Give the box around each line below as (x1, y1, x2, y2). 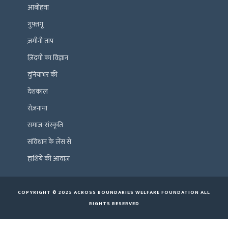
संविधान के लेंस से (27, 136, 71, 148)
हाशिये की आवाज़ (27, 153, 70, 165)
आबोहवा (27, 2, 49, 14)
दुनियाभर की (27, 69, 58, 81)
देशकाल (27, 85, 48, 98)
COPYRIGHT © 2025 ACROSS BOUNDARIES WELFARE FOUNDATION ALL (18, 188, 210, 197)
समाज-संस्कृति (27, 119, 63, 131)
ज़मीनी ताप (27, 35, 53, 47)
